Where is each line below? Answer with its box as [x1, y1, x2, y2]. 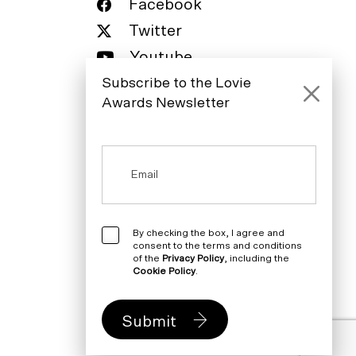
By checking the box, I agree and [133, 228, 284, 238]
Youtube [130, 48, 193, 65]
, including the [224, 253, 289, 263]
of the [133, 253, 162, 263]
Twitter [129, 22, 183, 39]
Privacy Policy [162, 253, 224, 263]
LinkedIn [129, 76, 193, 92]
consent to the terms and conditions [133, 241, 302, 250]
